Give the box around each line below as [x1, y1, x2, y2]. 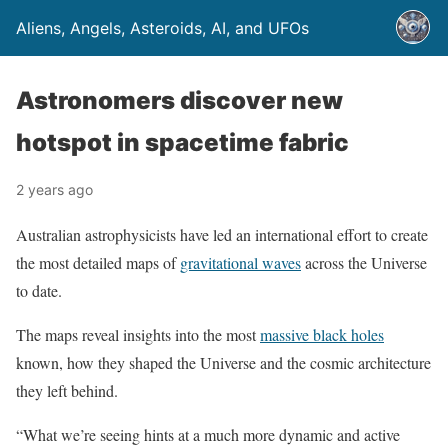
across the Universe [301, 252, 427, 273]
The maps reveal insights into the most [16, 324, 260, 345]
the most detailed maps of [16, 252, 180, 273]
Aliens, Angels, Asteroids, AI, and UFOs [16, 18, 309, 38]
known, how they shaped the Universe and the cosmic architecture [16, 352, 431, 373]
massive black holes [260, 324, 384, 345]
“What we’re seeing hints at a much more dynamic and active [16, 424, 400, 445]
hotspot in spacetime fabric [16, 128, 349, 157]
